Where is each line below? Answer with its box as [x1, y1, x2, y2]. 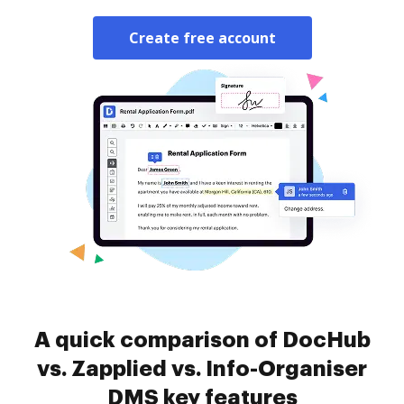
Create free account [128, 28, 276, 48]
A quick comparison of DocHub [33, 329, 371, 351]
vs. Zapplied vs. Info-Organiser [37, 358, 367, 380]
